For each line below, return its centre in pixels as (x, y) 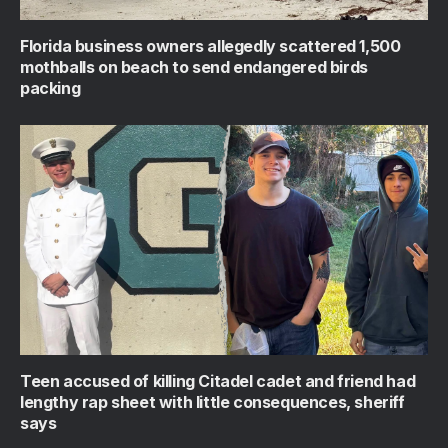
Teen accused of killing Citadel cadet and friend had (218, 380)
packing (50, 88)
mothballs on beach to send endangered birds (194, 67)
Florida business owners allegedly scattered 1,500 (210, 46)
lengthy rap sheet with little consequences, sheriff (212, 401)
